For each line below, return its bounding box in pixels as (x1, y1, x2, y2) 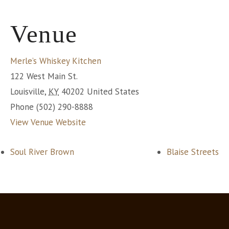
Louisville (10, 86, 44, 98)
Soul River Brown (10, 146, 74, 158)
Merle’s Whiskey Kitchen (10, 55, 101, 67)
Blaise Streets (167, 146, 219, 158)
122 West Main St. (10, 71, 78, 82)
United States (87, 86, 139, 98)
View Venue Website (10, 117, 86, 128)
